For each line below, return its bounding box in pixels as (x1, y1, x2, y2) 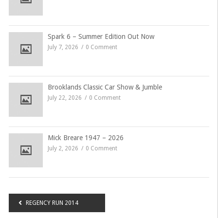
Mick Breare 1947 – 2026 (47, 134, 124, 142)
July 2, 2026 (47, 145, 78, 152)
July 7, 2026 (47, 44, 78, 51)
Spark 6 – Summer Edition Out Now (47, 33, 154, 40)
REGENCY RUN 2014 (25, 200, 78, 206)
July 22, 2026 (47, 94, 82, 101)
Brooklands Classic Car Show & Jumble (47, 83, 162, 91)
